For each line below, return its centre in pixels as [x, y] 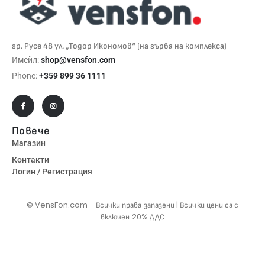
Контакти [30, 160]
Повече [31, 131]
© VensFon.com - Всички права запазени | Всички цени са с [132, 205]
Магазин [29, 143]
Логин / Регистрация [52, 172]
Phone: [25, 76]
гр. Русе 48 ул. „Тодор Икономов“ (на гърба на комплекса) [119, 46]
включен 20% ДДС [132, 217]
